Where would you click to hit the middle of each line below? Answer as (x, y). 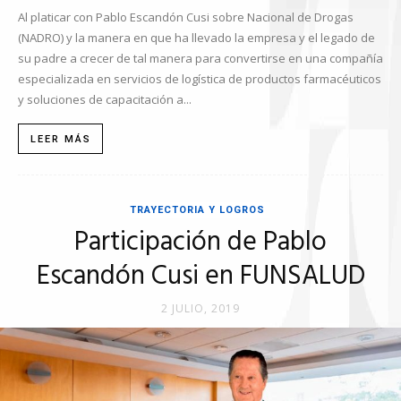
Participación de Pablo (200, 243)
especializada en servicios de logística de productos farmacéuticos (200, 79)
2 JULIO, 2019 (200, 309)
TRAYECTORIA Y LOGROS (197, 210)
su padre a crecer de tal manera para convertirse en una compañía (200, 59)
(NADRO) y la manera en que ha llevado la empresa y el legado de (196, 38)
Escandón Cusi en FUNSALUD (200, 277)
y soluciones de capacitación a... (105, 100)
